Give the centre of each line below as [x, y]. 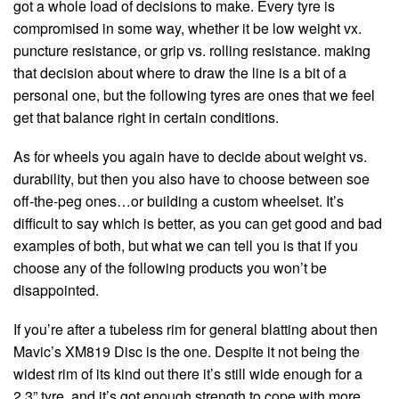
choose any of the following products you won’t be [170, 268]
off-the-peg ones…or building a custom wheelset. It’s [179, 201]
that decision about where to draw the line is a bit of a [180, 72]
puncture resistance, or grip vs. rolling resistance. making [192, 50]
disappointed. [56, 290]
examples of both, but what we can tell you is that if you [186, 246]
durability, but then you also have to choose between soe [191, 179]
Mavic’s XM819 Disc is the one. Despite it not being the [187, 352]
